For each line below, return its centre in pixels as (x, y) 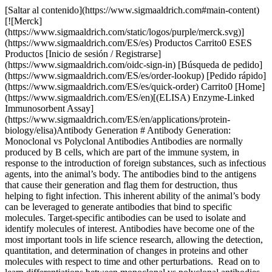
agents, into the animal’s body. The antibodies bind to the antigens (131, 174)
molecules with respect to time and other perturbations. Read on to (132, 261)
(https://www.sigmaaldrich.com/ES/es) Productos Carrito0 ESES (128, 43)
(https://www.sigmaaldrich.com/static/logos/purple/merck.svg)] (124, 32)
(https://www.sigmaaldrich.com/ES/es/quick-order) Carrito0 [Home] (135, 87)
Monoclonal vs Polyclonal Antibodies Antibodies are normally (124, 141)
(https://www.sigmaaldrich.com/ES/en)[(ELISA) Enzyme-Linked (130, 97)
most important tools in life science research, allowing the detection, (134, 240)
